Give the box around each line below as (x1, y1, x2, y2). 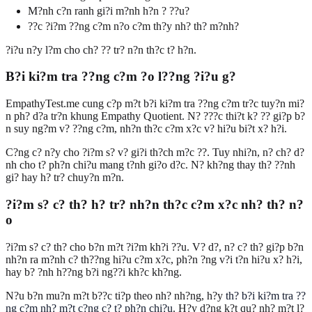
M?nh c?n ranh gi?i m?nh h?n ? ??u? (28, 4, 189, 17)
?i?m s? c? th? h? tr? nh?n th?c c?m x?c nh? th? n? (6, 196, 304, 212)
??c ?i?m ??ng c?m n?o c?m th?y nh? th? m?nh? (28, 19, 239, 32)
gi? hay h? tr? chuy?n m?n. (6, 171, 124, 184)
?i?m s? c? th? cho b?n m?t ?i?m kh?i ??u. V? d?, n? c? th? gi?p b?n (6, 240, 304, 253)
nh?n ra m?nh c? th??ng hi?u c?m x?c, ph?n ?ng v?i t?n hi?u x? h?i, (6, 253, 302, 265)
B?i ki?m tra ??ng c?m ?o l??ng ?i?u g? (6, 69, 236, 84)
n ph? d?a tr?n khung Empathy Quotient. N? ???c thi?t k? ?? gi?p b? (6, 110, 305, 123)
